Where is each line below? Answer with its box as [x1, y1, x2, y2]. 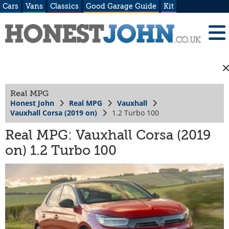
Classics [50, 2, 79, 10]
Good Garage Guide [86, 2, 156, 10]
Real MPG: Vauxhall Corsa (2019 [5, 127, 211, 143]
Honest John [10, 98, 54, 108]
